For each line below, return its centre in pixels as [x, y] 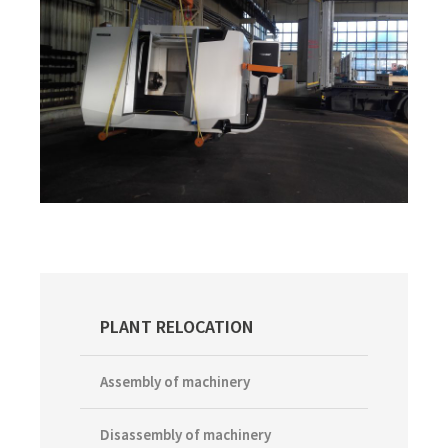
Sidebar [113, 347]
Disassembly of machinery [185, 434]
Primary [115, 323]
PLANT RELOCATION [177, 326]
